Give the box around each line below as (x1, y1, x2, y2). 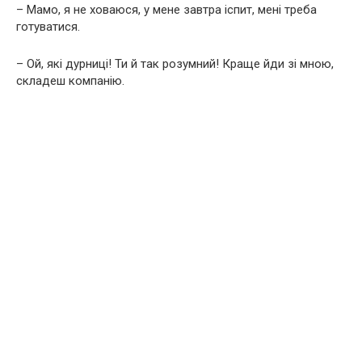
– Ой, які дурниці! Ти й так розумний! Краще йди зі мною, (16, 56, 334, 71)
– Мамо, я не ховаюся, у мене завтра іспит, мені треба (16, 2, 317, 17)
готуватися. (16, 19, 80, 34)
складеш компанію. (16, 73, 124, 88)
